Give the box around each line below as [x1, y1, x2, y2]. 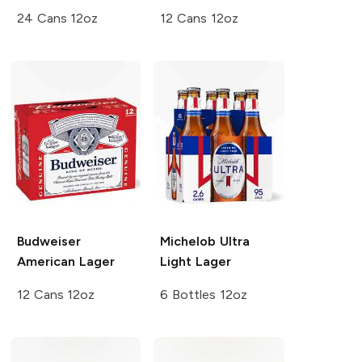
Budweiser [16, 234, 81, 250]
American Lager [16, 254, 115, 270]
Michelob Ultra [160, 234, 250, 250]
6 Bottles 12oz [160, 287, 247, 303]
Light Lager [160, 254, 232, 270]
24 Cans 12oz [16, 11, 99, 27]
